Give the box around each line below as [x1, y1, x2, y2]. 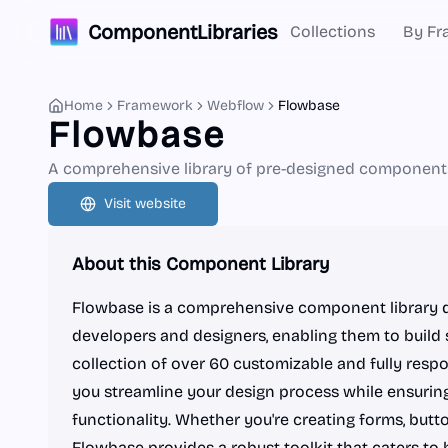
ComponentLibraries [88, 20, 278, 44]
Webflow [207, 97, 264, 114]
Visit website [104, 195, 186, 212]
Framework [117, 97, 193, 114]
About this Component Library [72, 253, 330, 275]
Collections [290, 22, 375, 41]
